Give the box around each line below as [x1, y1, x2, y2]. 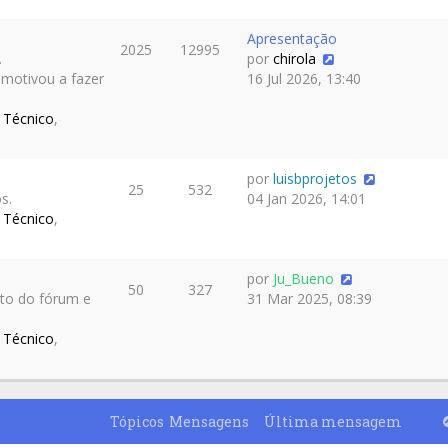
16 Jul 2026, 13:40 [247, 69, 361, 88]
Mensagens [169, 412, 250, 431]
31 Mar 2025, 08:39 [247, 289, 372, 308]
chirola [273, 49, 316, 68]
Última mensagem [264, 412, 403, 431]
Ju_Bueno [273, 269, 334, 288]
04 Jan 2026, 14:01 [247, 189, 366, 208]
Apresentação [247, 29, 337, 48]
